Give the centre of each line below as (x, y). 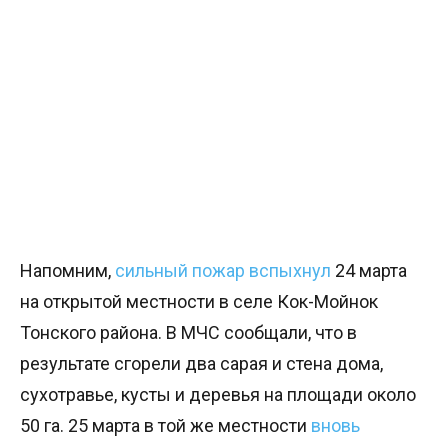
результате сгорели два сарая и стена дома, (201, 363)
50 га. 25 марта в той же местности (165, 425)
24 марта (369, 270)
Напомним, (67, 270)
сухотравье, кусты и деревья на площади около (218, 394)
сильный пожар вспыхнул (223, 270)
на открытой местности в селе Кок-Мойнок (199, 301)
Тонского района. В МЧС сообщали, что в (188, 332)
